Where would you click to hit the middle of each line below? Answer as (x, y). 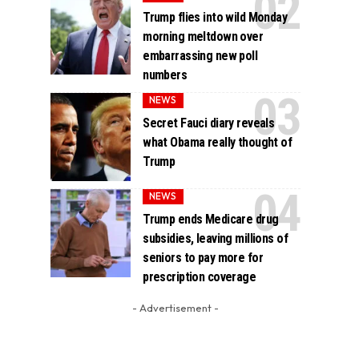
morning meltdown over (203, 36)
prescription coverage (200, 276)
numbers (165, 75)
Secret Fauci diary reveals (209, 123)
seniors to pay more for (203, 257)
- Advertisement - (175, 307)
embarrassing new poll (200, 55)
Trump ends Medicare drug (211, 219)
